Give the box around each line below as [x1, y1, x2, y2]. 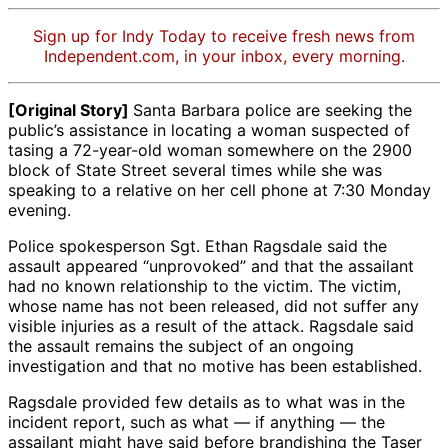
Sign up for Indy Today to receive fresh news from [33, 26, 415, 47]
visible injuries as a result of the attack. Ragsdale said [8, 316, 414, 337]
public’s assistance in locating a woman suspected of [8, 120, 410, 141]
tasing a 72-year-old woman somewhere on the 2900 [8, 140, 412, 161]
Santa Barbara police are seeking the [133, 100, 412, 121]
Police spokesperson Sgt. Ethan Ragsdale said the [8, 236, 387, 257]
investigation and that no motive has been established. [8, 356, 422, 377]
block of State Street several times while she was [8, 160, 382, 181]
